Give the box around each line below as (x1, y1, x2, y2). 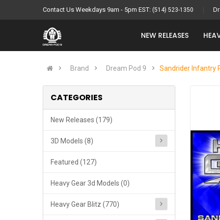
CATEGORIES (51, 92, 103, 103)
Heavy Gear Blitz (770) (51, 200, 119, 208)
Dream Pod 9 (106, 64, 146, 72)
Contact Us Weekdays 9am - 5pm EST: (43, 6, 152, 13)
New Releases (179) (51, 116, 112, 124)
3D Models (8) (51, 137, 93, 145)
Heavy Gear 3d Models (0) (51, 179, 130, 187)
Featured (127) (51, 158, 97, 166)
